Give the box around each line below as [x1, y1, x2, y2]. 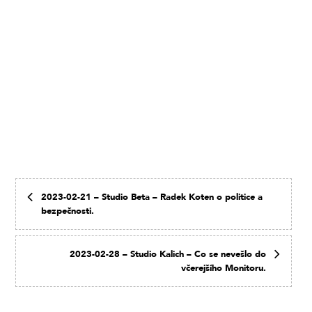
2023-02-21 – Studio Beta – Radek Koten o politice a [41, 190, 263, 203]
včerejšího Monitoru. [181, 261, 267, 274]
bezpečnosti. [41, 204, 95, 217]
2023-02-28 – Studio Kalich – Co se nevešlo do [70, 247, 267, 260]
